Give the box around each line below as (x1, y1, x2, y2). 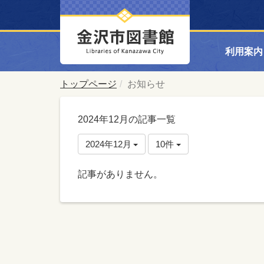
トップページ (60, 79, 117, 89)
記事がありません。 (78, 169, 163, 179)
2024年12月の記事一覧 (78, 114, 176, 124)
